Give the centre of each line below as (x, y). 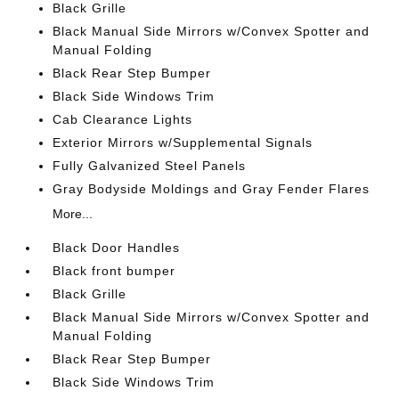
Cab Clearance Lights (123, 119)
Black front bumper (114, 270)
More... (73, 213)
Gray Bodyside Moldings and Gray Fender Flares (212, 188)
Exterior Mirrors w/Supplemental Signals (183, 142)
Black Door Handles (117, 247)
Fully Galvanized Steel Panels (150, 165)
